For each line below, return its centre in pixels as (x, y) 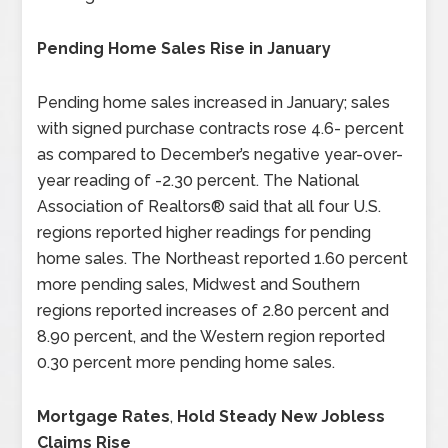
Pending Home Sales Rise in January (184, 48)
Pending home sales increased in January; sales (214, 102)
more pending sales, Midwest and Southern (199, 284)
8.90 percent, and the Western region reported (211, 336)
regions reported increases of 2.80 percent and (213, 310)
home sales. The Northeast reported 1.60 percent (223, 258)
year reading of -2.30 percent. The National (198, 180)
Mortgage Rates (104, 416)
